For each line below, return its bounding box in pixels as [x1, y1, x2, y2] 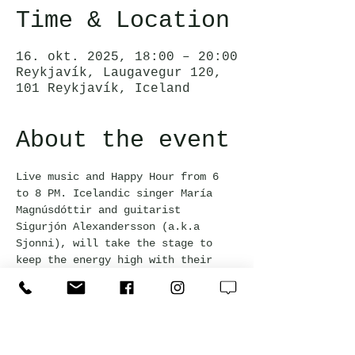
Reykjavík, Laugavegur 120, [16, 66, 222, 80]
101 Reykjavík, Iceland [16, 82, 190, 96]
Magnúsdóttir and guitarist [16, 204, 187, 216]
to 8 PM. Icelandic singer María [16, 187, 219, 200]
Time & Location [16, 7, 230, 34]
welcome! [16, 320, 67, 333]
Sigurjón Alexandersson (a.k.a [16, 220, 206, 233]
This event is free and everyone [16, 303, 219, 316]
